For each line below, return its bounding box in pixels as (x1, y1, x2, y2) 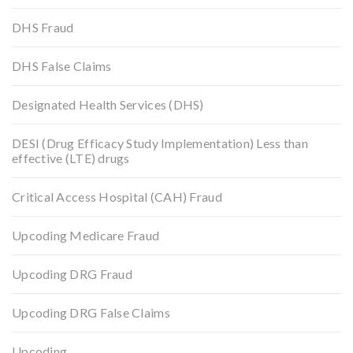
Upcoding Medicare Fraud (12, 227, 160, 243)
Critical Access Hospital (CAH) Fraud (12, 188, 222, 204)
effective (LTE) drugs (12, 150, 130, 165)
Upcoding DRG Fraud (12, 266, 132, 281)
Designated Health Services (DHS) (12, 96, 204, 112)
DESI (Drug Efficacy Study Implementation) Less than (12, 135, 308, 150)
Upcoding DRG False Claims (12, 304, 170, 320)
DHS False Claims (12, 58, 112, 73)
